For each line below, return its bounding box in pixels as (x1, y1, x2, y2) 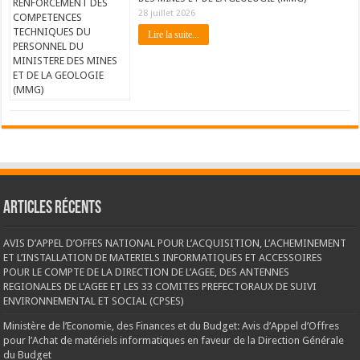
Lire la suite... (148, 28, 200, 40)
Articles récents (3, 198, 102, 218)
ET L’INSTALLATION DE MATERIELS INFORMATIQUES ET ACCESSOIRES (3, 251, 323, 264)
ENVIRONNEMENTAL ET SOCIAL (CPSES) (3, 294, 185, 307)
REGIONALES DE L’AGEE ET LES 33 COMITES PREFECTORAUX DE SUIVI (3, 280, 317, 292)
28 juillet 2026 (138, 7, 196, 18)
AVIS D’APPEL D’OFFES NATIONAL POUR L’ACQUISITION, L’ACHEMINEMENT (3, 236, 347, 249)
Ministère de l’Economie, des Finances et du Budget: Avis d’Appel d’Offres (3, 319, 340, 332)
